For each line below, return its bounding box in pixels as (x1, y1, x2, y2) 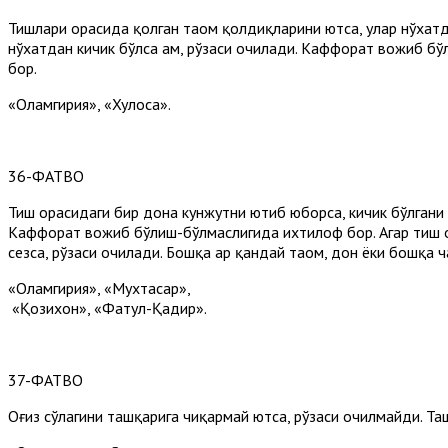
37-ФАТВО (8, 369, 83, 390)
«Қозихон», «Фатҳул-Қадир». (8, 297, 207, 318)
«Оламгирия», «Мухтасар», (8, 277, 191, 298)
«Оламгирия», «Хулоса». (8, 93, 171, 114)
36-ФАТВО (8, 165, 84, 186)
